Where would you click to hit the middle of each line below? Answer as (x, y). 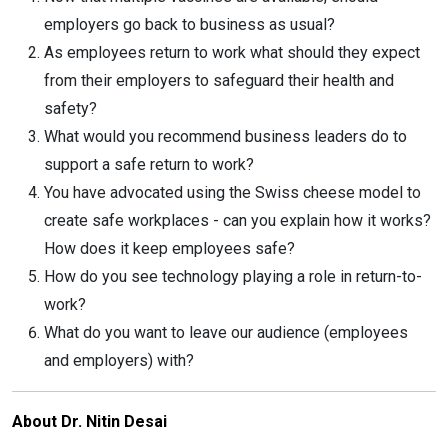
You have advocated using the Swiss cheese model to (232, 192)
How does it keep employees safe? (169, 248)
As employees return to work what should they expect (232, 52)
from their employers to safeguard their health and (219, 80)
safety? (70, 108)
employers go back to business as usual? (189, 24)
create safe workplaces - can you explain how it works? (237, 220)
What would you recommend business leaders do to (225, 136)
